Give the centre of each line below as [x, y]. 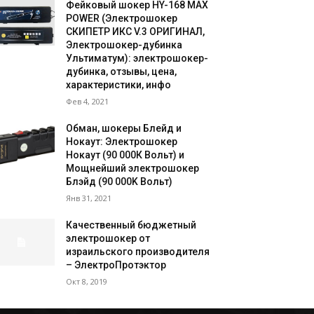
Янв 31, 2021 [89, 198]
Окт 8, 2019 [87, 281]
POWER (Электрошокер [122, 18]
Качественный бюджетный [131, 225]
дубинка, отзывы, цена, [122, 71]
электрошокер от [108, 238]
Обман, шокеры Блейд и [124, 128]
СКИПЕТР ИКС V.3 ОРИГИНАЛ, [136, 31]
